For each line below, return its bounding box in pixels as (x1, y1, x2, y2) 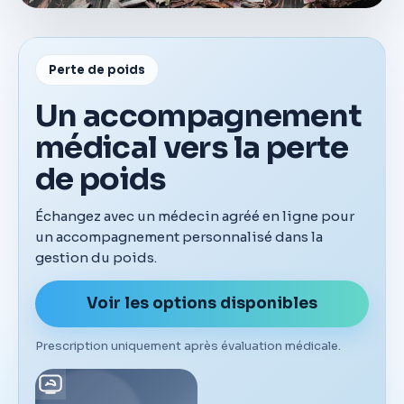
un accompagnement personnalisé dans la (35, 227, 323, 245)
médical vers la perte (35, 127, 349, 167)
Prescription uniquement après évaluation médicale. (35, 337, 341, 353)
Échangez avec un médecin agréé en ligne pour (35, 207, 354, 225)
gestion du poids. (35, 248, 157, 266)
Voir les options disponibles (87, 294, 317, 314)
